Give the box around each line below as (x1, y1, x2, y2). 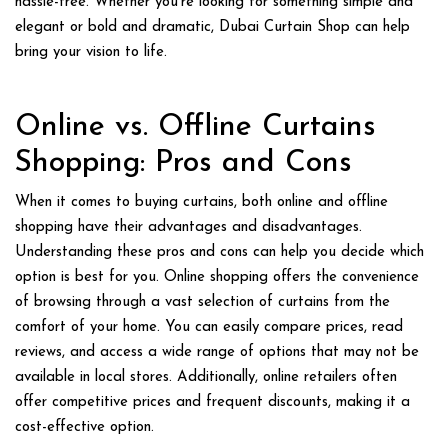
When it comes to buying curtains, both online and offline (15, 194, 388, 210)
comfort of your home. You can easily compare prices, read (15, 319, 403, 335)
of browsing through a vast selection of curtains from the (15, 294, 390, 310)
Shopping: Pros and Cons (15, 148, 352, 179)
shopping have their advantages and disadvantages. (15, 219, 362, 235)
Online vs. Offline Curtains (15, 112, 376, 143)
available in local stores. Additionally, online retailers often (15, 369, 397, 385)
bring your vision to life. (15, 45, 167, 60)
